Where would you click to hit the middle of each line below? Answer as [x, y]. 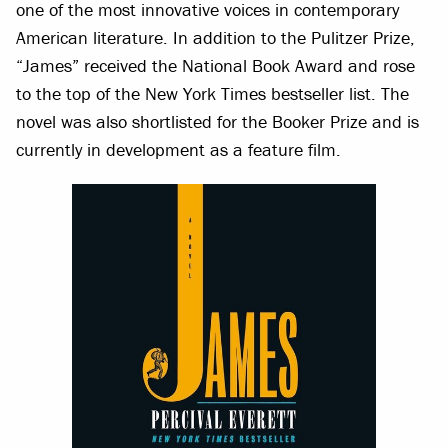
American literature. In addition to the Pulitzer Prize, [215, 38]
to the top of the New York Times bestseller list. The [212, 94]
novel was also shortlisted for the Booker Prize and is [217, 122]
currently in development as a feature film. [178, 150]
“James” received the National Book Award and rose [215, 66]
